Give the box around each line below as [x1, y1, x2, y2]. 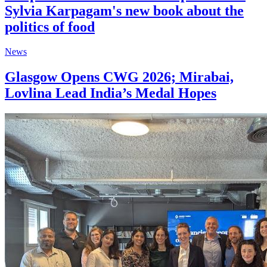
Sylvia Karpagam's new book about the [5, 2, 244, 18]
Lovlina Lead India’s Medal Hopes [5, 85, 216, 101]
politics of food [5, 18, 95, 35]
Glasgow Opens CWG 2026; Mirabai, [5, 69, 234, 85]
